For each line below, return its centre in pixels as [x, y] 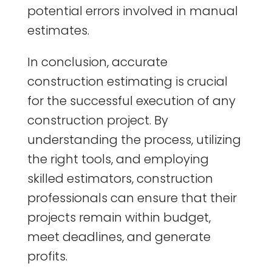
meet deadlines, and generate [119, 236]
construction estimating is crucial [127, 81]
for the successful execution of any [131, 100]
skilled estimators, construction [120, 178]
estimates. [58, 30]
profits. [47, 256]
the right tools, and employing [118, 159]
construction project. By [97, 120]
